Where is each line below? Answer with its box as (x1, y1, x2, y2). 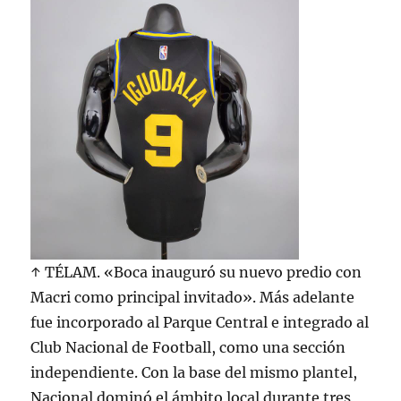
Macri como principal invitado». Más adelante (30, 288, 355, 306)
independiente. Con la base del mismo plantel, (30, 363, 358, 381)
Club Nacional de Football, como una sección (30, 338, 346, 356)
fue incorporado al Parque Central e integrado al (30, 313, 370, 331)
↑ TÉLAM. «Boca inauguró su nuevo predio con (30, 263, 363, 281)
